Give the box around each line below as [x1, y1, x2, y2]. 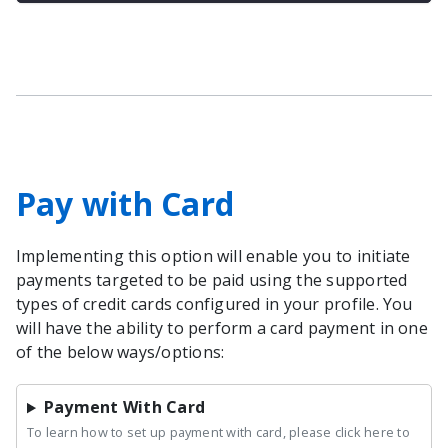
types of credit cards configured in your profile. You [16, 293, 413, 316]
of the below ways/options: [16, 341, 225, 364]
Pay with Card [16, 182, 235, 226]
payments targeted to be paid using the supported [16, 269, 408, 292]
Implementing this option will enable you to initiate [16, 245, 411, 268]
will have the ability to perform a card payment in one [16, 317, 428, 340]
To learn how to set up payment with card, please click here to [27, 423, 410, 442]
